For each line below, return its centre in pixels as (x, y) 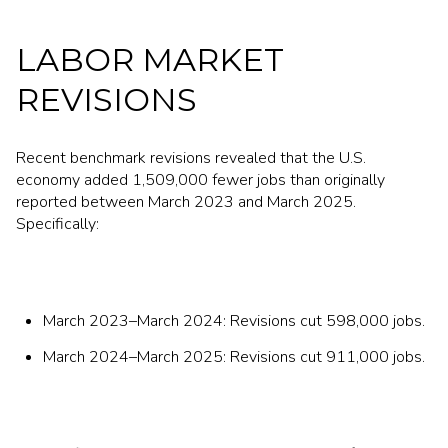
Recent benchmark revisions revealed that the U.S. (191, 157)
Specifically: (57, 223)
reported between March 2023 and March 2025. (186, 201)
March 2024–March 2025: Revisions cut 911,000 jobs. (233, 356)
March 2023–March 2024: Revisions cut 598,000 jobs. (233, 321)
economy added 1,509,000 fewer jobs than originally (200, 179)
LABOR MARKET (150, 60)
